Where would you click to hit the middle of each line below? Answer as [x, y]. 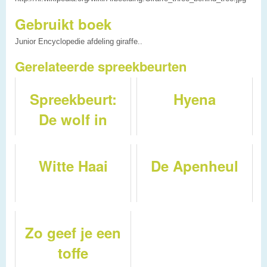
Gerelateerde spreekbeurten [101, 66]
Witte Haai [73, 165]
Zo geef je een [73, 232]
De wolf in [73, 119]
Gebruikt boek [63, 24]
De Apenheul [195, 165]
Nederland [73, 139]
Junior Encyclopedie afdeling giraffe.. [79, 41]
